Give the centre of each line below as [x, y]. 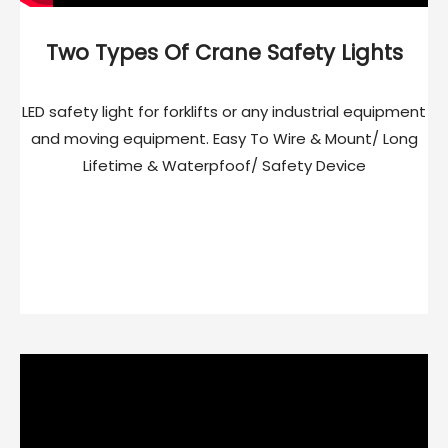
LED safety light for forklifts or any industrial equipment [224, 112]
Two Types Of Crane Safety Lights [224, 53]
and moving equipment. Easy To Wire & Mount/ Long [224, 139]
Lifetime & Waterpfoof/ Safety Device [224, 166]
